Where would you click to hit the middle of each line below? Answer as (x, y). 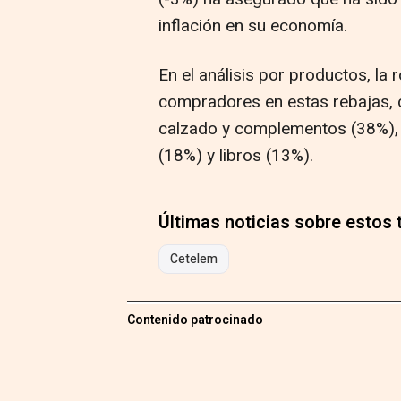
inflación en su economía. (253, 26)
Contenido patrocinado (195, 320)
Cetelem (194, 260)
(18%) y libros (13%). (236, 156)
